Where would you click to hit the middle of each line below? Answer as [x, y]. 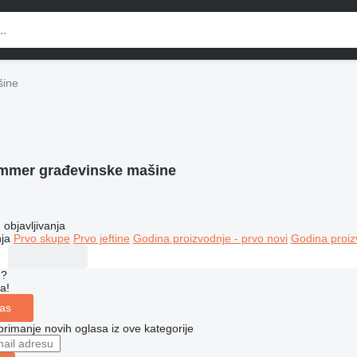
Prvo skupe [41, 238]
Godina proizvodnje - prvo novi [210, 238]
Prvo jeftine [101, 238]
